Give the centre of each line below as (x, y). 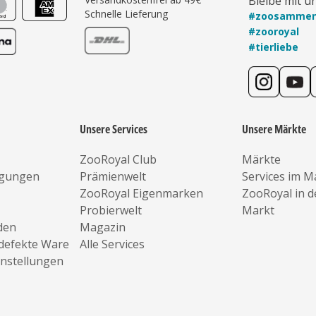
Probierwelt (111, 210)
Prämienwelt (113, 176)
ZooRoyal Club (119, 159)
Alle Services (113, 244)
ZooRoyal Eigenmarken (142, 193)
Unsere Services (114, 129)
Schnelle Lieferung (126, 14)
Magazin (103, 227)
